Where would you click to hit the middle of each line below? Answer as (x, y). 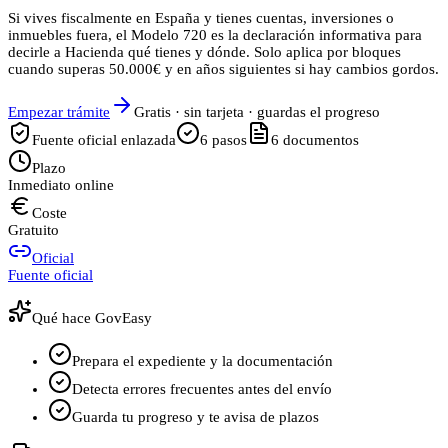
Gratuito (33, 230)
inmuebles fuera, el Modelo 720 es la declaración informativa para (215, 35)
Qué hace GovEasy (92, 318)
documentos (321, 140)
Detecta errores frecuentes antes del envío (202, 389)
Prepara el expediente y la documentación (202, 361)
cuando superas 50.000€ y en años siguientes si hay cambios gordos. (223, 69)
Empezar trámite (59, 112)
